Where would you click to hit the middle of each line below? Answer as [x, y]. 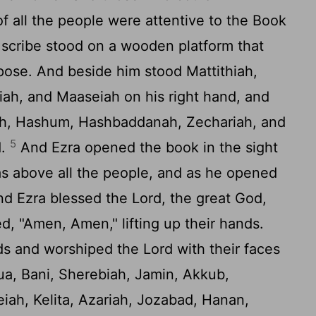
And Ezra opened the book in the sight [147, 147]
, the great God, [214, 198]
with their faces [227, 249]
